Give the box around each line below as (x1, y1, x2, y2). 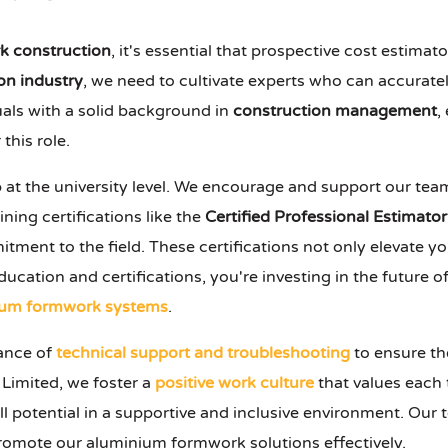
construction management (233, 101, 437, 122)
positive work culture (155, 373, 314, 394)
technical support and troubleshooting (56, 343, 350, 364)
